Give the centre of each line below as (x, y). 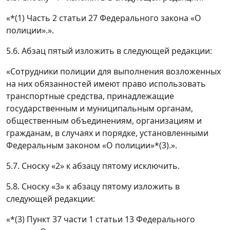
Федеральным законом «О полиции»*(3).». (92, 146)
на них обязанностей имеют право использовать (106, 84)
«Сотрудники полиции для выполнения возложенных (113, 72)
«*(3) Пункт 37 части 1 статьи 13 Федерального (101, 219)
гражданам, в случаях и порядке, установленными (107, 133)
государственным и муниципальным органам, (100, 109)
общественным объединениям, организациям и (104, 121)
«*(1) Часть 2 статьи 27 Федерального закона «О (104, 18)
